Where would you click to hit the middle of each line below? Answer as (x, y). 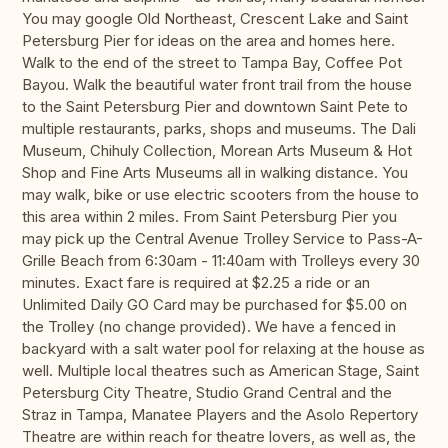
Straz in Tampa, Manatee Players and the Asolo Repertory (220, 415)
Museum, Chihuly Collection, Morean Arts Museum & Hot (217, 151)
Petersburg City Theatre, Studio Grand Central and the (207, 393)
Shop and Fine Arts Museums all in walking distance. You (215, 173)
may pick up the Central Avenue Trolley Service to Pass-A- (222, 239)
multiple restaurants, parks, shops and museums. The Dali (219, 129)
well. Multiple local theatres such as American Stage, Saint (220, 371)
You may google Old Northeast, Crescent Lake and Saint (215, 19)
